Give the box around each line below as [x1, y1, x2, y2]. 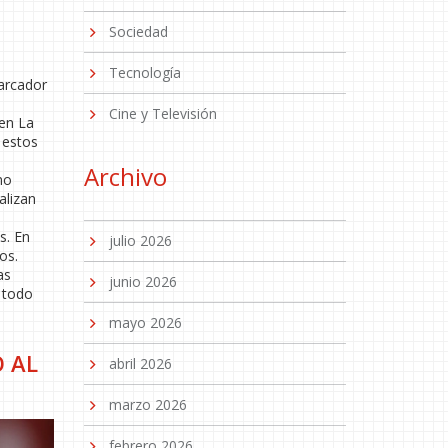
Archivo [83, 160, 167, 193]
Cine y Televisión [108, 104, 217, 123]
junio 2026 [108, 272, 177, 291]
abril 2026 [108, 354, 172, 373]
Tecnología [108, 63, 181, 82]
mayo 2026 [108, 313, 182, 332]
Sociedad [108, 22, 168, 41]
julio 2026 [108, 231, 172, 250]
